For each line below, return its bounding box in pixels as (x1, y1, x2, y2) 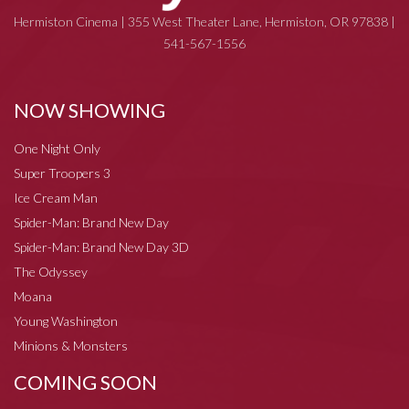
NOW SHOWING (14, 98, 165, 122)
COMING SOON (14, 370, 157, 394)
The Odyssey (14, 263, 88, 279)
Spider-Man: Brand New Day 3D (14, 238, 189, 255)
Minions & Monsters (14, 337, 128, 353)
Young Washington (14, 312, 118, 329)
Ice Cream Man (14, 189, 98, 205)
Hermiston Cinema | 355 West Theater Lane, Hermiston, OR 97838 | (14, 13, 395, 29)
